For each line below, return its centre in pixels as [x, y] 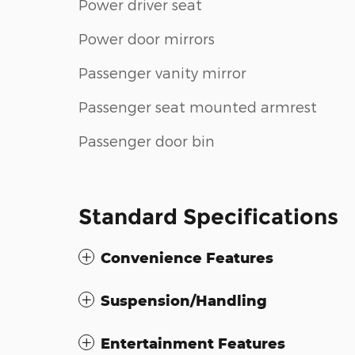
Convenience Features [187, 258]
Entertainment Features [193, 344]
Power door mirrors [147, 38]
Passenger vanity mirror [162, 72]
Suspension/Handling [184, 301]
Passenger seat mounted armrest [198, 106]
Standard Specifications [208, 217]
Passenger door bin [147, 140]
